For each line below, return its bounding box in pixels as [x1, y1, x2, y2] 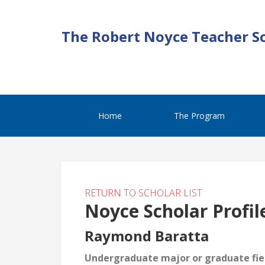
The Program [173, 110, 225, 121]
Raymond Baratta [85, 226, 209, 245]
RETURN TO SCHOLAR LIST [85, 186, 202, 199]
